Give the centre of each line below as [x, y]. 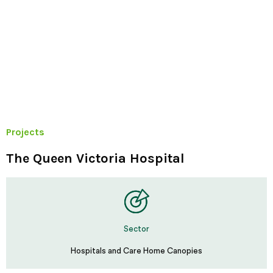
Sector [136, 229]
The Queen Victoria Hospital [95, 158]
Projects [25, 132]
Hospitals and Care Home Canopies [136, 251]
